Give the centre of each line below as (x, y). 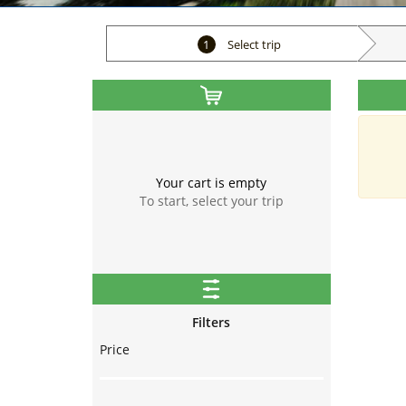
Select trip (252, 45)
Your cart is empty (211, 183)
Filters (212, 323)
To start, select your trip (211, 201)
